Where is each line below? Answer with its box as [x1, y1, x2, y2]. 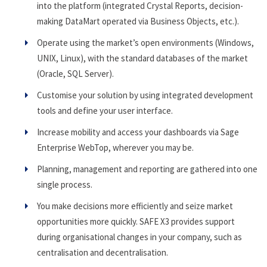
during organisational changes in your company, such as [37, 231, 242, 243]
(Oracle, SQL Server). [37, 67, 114, 79]
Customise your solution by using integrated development [37, 89, 253, 101]
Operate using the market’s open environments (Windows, [37, 36, 254, 48]
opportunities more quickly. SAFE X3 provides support [37, 215, 235, 227]
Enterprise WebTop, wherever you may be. [37, 141, 194, 153]
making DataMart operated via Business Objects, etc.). [37, 15, 239, 27]
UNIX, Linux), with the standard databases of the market [37, 52, 248, 64]
